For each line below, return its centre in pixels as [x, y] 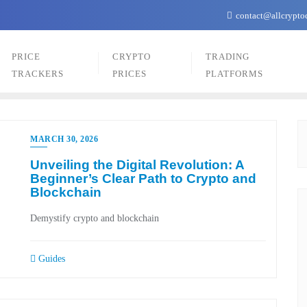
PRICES [129, 74]
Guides [50, 259]
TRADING [227, 57]
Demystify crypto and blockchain [95, 218]
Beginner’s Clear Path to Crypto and [143, 179]
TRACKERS [38, 74]
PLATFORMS [234, 74]
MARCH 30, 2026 [64, 139]
